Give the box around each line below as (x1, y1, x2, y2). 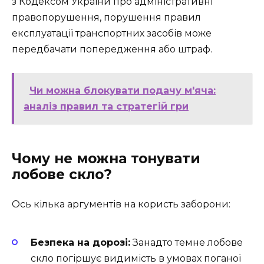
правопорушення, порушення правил (12, 11, 201, 23)
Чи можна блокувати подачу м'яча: (29, 85, 216, 96)
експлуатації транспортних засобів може (12, 27, 212, 39)
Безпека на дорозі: (31, 237, 130, 249)
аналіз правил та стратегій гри (24, 101, 189, 112)
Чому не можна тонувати (12, 150, 200, 167)
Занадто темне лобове (130, 237, 243, 249)
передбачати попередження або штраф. (12, 43, 212, 55)
